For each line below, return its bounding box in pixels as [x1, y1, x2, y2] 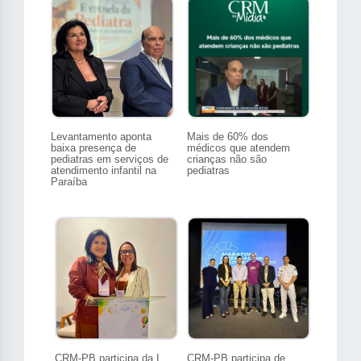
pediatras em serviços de [51, 153, 168, 166]
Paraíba [51, 176, 87, 189]
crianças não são [187, 153, 267, 166]
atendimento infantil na [51, 164, 156, 177]
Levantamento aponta [51, 131, 151, 143]
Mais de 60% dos [187, 131, 268, 143]
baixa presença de [51, 142, 136, 155]
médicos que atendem [187, 142, 290, 155]
